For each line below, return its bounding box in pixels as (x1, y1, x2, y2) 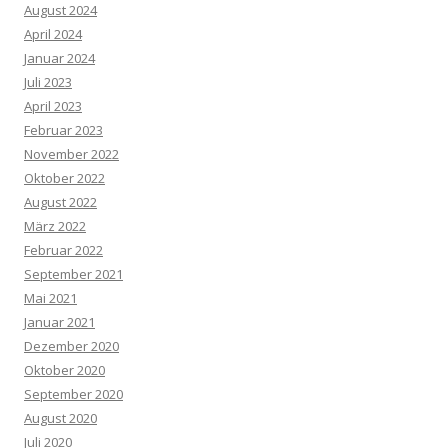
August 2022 (24, 193, 97, 212)
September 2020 (24, 385, 123, 404)
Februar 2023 (24, 121, 103, 140)
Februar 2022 (24, 241, 103, 260)
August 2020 (24, 409, 97, 428)
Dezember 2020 (24, 337, 119, 356)
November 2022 (24, 145, 119, 164)
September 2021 (24, 265, 123, 284)
